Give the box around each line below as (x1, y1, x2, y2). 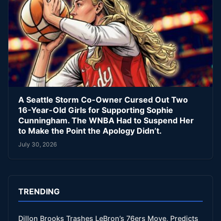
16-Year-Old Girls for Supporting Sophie (18, 105, 173, 115)
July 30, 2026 (18, 140, 57, 148)
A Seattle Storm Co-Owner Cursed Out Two (18, 95, 188, 105)
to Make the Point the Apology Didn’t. (18, 126, 162, 136)
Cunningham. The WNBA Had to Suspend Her (18, 115, 194, 126)
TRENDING (18, 186, 60, 196)
